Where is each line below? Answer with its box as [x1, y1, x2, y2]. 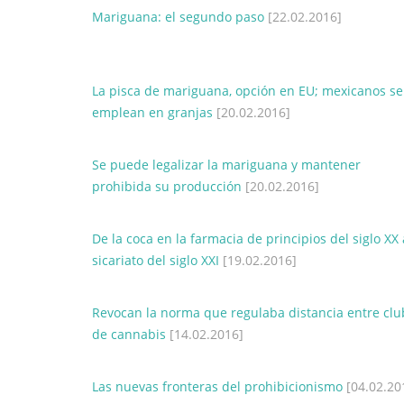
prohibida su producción [92, 178, 242, 195]
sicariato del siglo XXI [92, 252, 219, 269]
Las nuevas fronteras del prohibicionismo [92, 378, 343, 395]
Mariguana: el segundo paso [92, 8, 264, 25]
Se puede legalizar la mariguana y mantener [92, 156, 361, 173]
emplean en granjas [92, 104, 213, 121]
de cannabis [92, 326, 166, 343]
